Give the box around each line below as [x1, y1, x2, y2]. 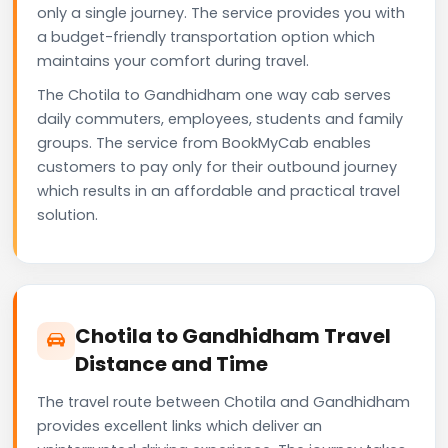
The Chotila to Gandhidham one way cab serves [37, 84, 391, 105]
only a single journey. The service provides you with [37, 2, 405, 23]
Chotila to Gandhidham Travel [75, 321, 391, 350]
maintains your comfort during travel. [37, 50, 309, 71]
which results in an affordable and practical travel [37, 180, 400, 201]
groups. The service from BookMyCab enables [37, 132, 371, 153]
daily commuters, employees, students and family [37, 108, 403, 129]
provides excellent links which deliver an [37, 415, 322, 436]
